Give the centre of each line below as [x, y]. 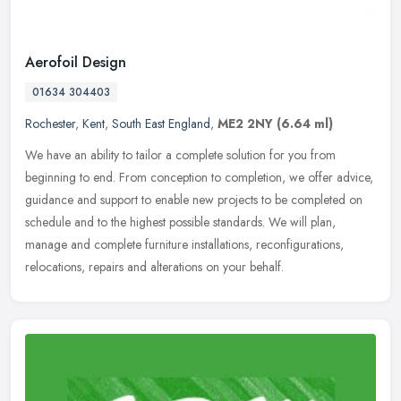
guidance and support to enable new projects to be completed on [194, 199]
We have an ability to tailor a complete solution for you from [180, 154]
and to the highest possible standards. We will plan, [205, 222]
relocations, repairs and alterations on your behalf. [154, 266]
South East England [161, 123]
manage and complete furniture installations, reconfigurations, [184, 244]
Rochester [50, 123]
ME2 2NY [245, 123]
